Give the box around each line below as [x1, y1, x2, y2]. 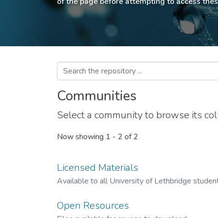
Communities [57, 87, 137, 105]
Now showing [57, 131, 106, 143]
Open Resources [57, 199, 129, 212]
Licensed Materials [57, 161, 138, 174]
